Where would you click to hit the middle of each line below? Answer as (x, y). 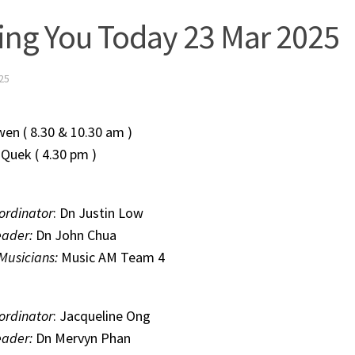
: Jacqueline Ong (102, 315)
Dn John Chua (74, 235)
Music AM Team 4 (111, 257)
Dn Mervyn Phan (83, 338)
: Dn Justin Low (98, 212)
